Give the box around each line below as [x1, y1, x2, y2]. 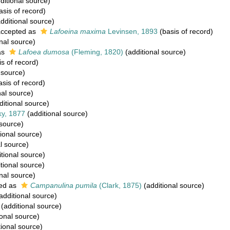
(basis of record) [158, 27, 213, 35]
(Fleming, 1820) [69, 48, 123, 56]
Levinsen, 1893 [106, 27, 158, 35]
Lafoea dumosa [18, 48, 69, 56]
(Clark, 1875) [97, 181, 142, 189]
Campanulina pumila [30, 181, 97, 189]
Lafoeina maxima [50, 27, 106, 35]
